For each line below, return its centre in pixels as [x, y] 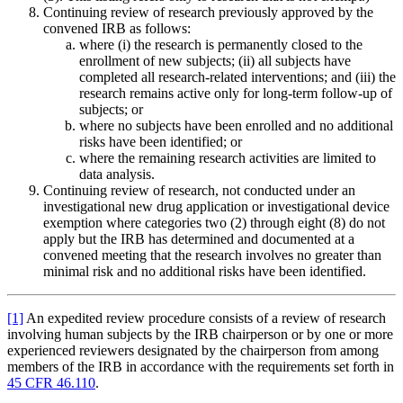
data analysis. [117, 175]
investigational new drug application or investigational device [216, 207]
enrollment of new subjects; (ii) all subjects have [215, 61]
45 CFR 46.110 [51, 383]
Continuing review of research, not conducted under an [199, 191]
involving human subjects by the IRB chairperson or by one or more [200, 335]
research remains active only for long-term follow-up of [236, 94]
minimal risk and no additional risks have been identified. [205, 272]
